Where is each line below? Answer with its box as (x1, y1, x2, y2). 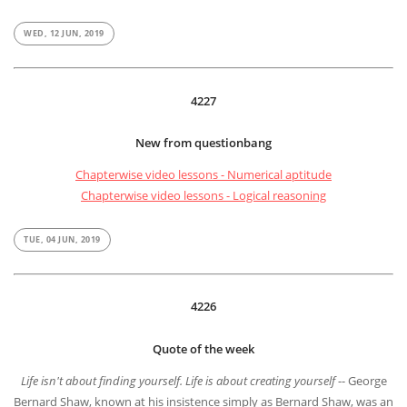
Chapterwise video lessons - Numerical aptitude (75, 167, 332, 184)
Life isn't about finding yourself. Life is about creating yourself (20, 373, 338, 391)
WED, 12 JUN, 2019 (24, 28, 104, 41)
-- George (337, 373, 387, 391)
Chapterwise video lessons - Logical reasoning (81, 188, 326, 205)
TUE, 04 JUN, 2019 (24, 233, 101, 246)
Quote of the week (153, 342, 254, 359)
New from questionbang (135, 135, 272, 153)
